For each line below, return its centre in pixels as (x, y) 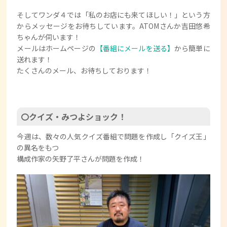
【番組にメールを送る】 (135, 48)
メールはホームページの (56, 48)
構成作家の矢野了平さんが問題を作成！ (81, 159)
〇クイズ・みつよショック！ (74, 117)
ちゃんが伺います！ (49, 37)
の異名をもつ (38, 148)
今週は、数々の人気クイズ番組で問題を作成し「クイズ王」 (113, 137)
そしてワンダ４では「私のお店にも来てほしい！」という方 (113, 15)
